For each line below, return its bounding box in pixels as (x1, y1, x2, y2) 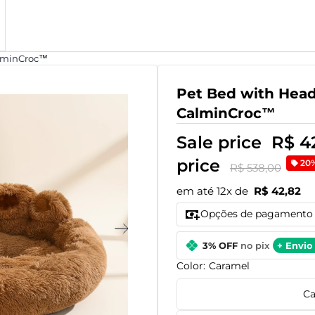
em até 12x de (176, 184, 254, 198)
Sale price (176, 131, 266, 153)
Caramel (209, 259, 250, 272)
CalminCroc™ (176, 104, 276, 122)
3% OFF (202, 239, 238, 251)
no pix (240, 239, 269, 251)
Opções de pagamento (200, 207, 313, 221)
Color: (176, 259, 208, 272)
